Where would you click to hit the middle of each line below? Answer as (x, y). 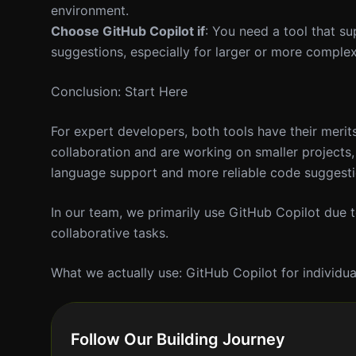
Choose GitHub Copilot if (128, 31)
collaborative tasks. (110, 233)
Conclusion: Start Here (119, 91)
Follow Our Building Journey (178, 339)
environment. (90, 10)
